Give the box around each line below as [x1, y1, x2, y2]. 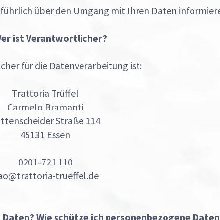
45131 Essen [20, 128, 70, 140]
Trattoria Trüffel [12, 86, 79, 99]
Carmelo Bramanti [7, 100, 83, 113]
